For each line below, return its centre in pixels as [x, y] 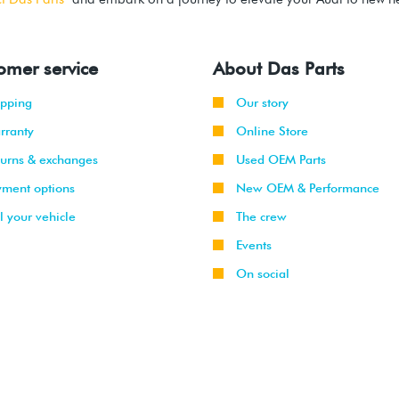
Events [254, 245]
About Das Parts [279, 69]
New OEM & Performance [308, 188]
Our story [262, 103]
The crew [261, 217]
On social [263, 274]
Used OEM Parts [281, 160]
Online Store [272, 131]
